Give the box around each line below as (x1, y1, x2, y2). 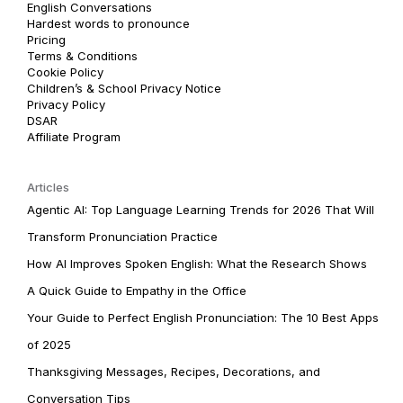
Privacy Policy (27, 96, 105, 112)
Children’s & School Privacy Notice (27, 80, 221, 95)
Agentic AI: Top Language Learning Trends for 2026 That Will (27, 201, 374, 217)
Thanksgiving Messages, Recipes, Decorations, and (27, 363, 320, 379)
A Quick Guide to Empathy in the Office (27, 282, 246, 298)
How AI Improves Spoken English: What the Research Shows (27, 255, 367, 271)
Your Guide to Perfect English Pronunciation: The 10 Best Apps (27, 309, 379, 325)
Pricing (27, 31, 66, 47)
